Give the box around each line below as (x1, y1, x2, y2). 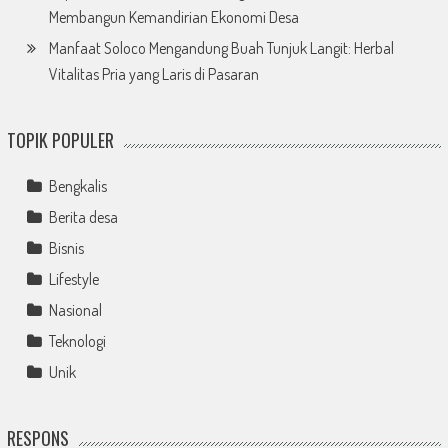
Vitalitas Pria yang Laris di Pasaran (48, 64, 259, 85)
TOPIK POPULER (6, 127, 114, 154)
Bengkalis (48, 176, 107, 197)
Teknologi (48, 331, 106, 352)
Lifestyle (48, 269, 99, 290)
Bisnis (48, 238, 84, 259)
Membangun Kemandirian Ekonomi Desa (48, 7, 299, 28)
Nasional (48, 300, 102, 321)
